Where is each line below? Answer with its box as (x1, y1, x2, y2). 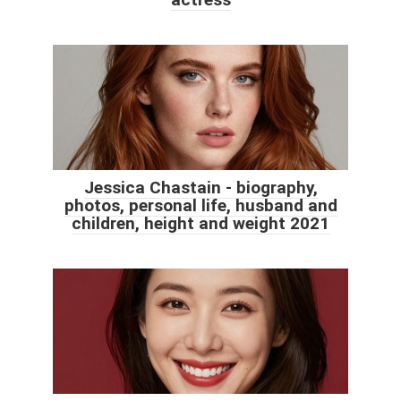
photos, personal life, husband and (64, 194, 337, 216)
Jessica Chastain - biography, (83, 176, 318, 198)
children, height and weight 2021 (72, 212, 329, 234)
